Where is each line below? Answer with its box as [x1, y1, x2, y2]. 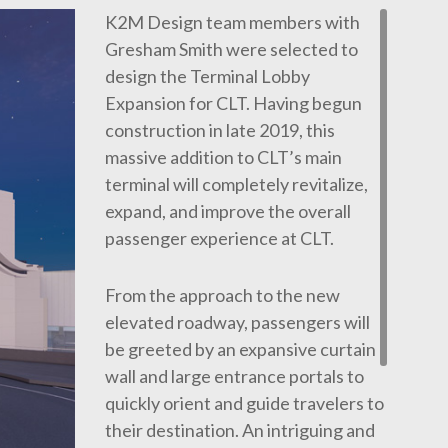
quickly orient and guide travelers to [105, 392, 385, 414]
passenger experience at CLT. [105, 227, 335, 249]
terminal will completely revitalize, [105, 173, 369, 195]
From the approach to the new [105, 284, 341, 306]
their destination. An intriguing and [105, 419, 376, 441]
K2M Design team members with [105, 11, 361, 33]
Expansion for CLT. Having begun [105, 92, 363, 114]
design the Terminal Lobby [105, 65, 311, 87]
